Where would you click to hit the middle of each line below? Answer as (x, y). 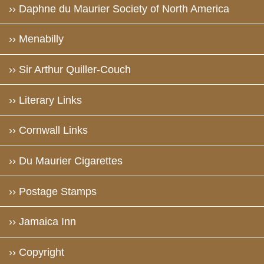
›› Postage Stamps (52, 191)
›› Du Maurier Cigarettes (65, 161)
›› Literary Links (45, 100)
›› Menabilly (36, 39)
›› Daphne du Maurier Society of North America (119, 9)
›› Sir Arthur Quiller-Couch (70, 69)
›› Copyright (36, 253)
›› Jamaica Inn (42, 222)
